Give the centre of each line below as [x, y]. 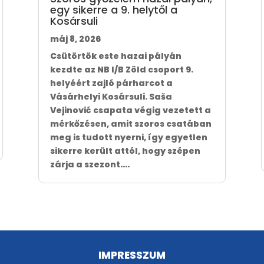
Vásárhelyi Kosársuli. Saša [111, 97]
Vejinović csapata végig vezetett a [130, 110]
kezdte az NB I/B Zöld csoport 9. [121, 70]
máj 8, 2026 [75, 39]
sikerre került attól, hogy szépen [125, 151]
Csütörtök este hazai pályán [115, 56]
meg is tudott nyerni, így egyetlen [128, 138]
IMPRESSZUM [132, 255]
